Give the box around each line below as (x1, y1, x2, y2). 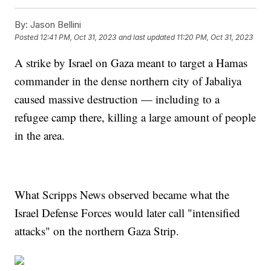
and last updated (119, 32, 175, 42)
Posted (15, 32, 41, 42)
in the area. (15, 127, 69, 143)
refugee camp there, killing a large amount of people (15, 109, 256, 125)
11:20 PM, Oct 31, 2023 (177, 32, 253, 42)
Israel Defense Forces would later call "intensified (15, 204, 241, 220)
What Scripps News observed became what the (15, 186, 230, 202)
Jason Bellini (28, 18, 82, 30)
